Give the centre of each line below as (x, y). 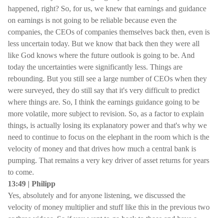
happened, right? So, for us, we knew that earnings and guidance (107, 9)
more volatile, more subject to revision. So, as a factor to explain (106, 114)
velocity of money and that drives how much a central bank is (102, 149)
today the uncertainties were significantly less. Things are (95, 67)
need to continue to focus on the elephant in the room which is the (109, 137)
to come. (21, 172)
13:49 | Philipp (32, 184)
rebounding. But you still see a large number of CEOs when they (107, 79)
